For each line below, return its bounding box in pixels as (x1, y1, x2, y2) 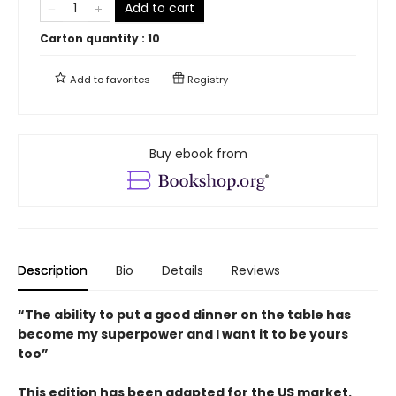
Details (162, 261, 203, 279)
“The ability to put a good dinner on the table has (18, 305, 351, 324)
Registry (185, 72, 228, 87)
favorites (106, 72, 150, 87)
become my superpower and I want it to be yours (18, 324, 348, 343)
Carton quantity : (40, 30, 148, 46)
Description (18, 261, 88, 279)
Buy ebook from (148, 144, 247, 163)
